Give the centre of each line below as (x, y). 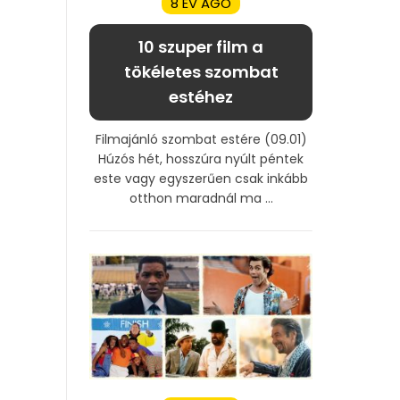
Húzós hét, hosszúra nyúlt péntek (201, 158)
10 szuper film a (201, 46)
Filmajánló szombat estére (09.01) (201, 139)
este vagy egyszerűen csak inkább (201, 178)
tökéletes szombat (201, 71)
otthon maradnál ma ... (201, 198)
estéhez (201, 96)
